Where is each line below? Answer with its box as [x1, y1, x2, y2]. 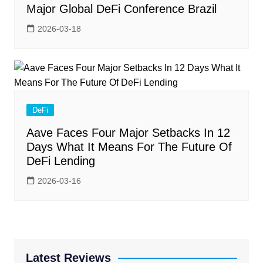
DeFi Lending [26, 154, 95, 168]
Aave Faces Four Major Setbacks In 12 [26, 126, 230, 140]
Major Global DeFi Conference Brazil [26, 2, 217, 16]
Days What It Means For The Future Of [26, 140, 232, 154]
